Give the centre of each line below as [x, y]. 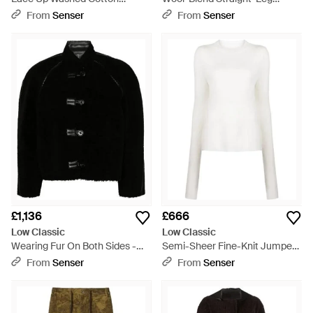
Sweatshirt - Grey [50, 13]
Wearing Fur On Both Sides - [74, 246]
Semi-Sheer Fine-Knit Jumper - [232, 246]
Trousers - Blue [195, 13]
